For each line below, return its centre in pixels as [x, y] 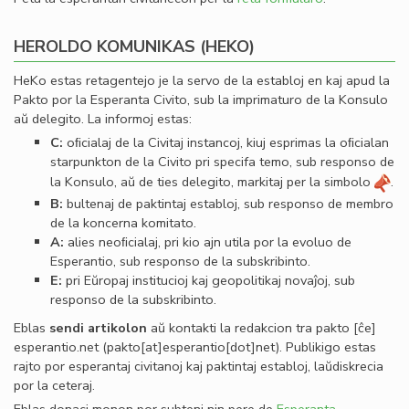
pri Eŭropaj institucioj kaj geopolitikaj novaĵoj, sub [209, 281]
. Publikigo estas [328, 347]
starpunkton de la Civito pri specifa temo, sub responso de [222, 162]
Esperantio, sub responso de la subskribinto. [180, 262]
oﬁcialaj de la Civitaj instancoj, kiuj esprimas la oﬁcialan [226, 142]
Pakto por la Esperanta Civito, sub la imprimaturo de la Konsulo [201, 100]
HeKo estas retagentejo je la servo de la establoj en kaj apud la [202, 80]
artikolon [117, 328]
